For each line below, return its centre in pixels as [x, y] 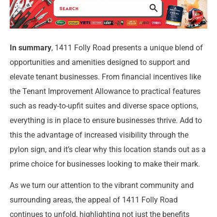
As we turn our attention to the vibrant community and [102, 186]
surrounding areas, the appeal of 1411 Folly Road [94, 200]
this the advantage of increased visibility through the [99, 135]
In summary [31, 47]
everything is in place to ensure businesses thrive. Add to [106, 120]
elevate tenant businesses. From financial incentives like [105, 77]
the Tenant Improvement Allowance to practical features [105, 91]
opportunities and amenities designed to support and [100, 62]
